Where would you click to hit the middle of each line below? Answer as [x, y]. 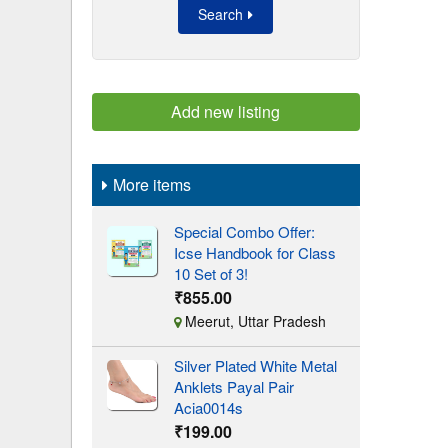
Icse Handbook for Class [254, 252]
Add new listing [226, 111]
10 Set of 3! [210, 273]
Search [221, 14]
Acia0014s [208, 407]
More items [152, 184]
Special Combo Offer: [244, 231]
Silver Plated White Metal [255, 365]
